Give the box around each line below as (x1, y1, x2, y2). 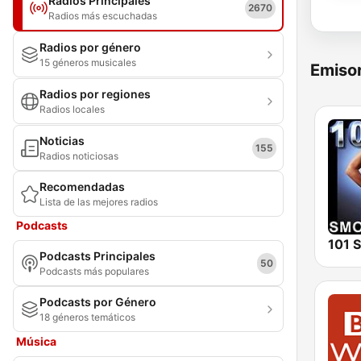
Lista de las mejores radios (39, 196, 158, 208)
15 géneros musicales (39, 56, 136, 68)
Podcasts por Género (39, 295, 156, 309)
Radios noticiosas (39, 150, 118, 162)
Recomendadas (39, 180, 125, 193)
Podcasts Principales (39, 249, 156, 263)
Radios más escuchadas (48, 10, 157, 22)
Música (16, 334, 56, 348)
